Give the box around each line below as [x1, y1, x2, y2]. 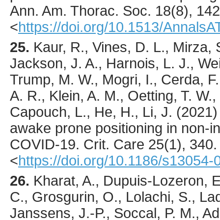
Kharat [33, 172, 75, 189]
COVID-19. [10, 136, 83, 152]
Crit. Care [83, 136, 144, 152]
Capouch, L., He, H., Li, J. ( [10, 104, 181, 120]
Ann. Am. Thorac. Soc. [10, 2, 151, 19]
